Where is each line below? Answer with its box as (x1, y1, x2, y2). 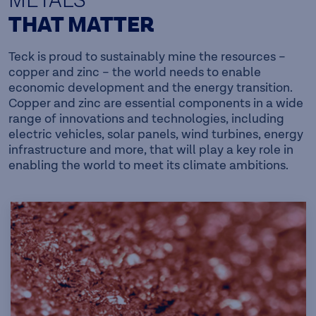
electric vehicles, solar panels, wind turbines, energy (8, 126, 303, 142)
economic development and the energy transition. (8, 80, 293, 95)
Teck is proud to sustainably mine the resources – (8, 49, 286, 64)
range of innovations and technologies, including (8, 111, 284, 126)
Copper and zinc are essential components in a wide (8, 95, 303, 111)
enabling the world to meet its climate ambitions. (8, 157, 288, 173)
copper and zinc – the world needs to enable (8, 64, 261, 80)
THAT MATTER (8, 11, 154, 39)
